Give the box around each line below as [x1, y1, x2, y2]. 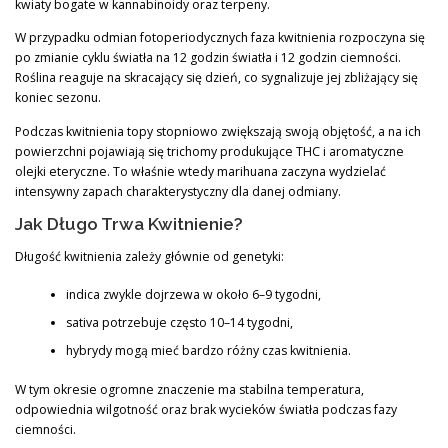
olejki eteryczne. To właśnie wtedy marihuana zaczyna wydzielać [15, 162, 386, 180]
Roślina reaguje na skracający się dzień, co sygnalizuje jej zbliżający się [15, 69, 418, 87]
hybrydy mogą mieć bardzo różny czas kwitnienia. [65, 342, 351, 360]
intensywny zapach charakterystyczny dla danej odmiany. [15, 182, 341, 200]
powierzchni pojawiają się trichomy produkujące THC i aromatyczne [15, 142, 404, 160]
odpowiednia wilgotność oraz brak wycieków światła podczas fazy [15, 400, 397, 418]
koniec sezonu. [15, 89, 101, 107]
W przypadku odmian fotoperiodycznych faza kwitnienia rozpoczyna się [15, 29, 425, 47]
